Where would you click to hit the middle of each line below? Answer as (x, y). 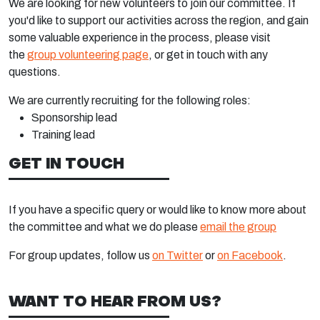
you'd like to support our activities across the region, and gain (159, 20)
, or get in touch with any (208, 55)
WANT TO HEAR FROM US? (115, 301)
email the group (238, 227)
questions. (35, 72)
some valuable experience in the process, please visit (140, 37)
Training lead (63, 135)
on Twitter (177, 255)
